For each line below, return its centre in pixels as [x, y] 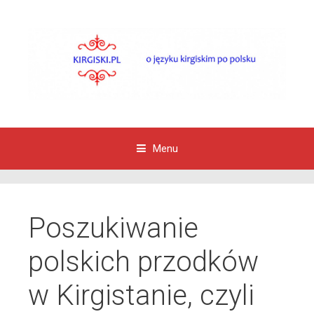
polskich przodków [143, 261]
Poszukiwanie [113, 228]
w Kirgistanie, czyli [141, 295]
